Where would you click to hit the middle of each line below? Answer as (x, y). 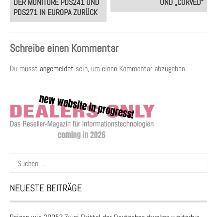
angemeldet (57, 69)
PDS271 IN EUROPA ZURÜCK (55, 12)
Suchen (20, 158)
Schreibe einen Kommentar (64, 48)
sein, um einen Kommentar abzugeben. (130, 69)
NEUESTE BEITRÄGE (46, 188)
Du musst (25, 69)
